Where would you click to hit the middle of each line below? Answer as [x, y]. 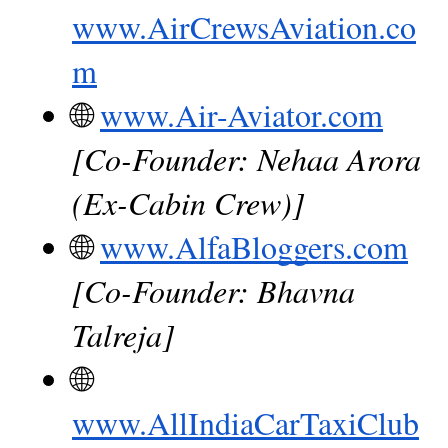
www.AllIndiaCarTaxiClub [245, 422]
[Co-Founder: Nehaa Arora [246, 158]
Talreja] [123, 334]
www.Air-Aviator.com [241, 114]
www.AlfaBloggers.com [254, 246]
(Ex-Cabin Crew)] [188, 202]
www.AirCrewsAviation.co [244, 26]
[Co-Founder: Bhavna [213, 290]
